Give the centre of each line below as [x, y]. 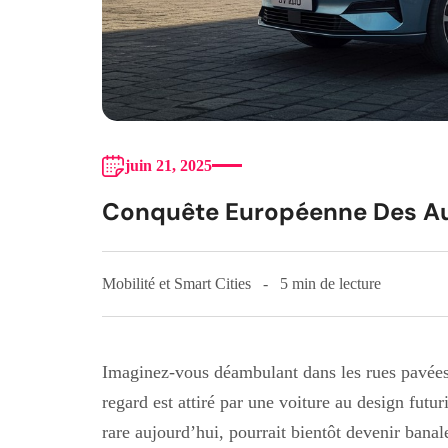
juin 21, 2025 [168, 165]
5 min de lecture [330, 283]
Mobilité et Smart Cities [176, 283]
